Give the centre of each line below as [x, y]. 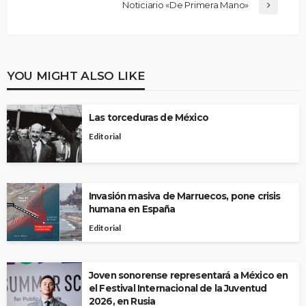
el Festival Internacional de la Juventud [178, 288]
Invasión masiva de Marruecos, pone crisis [185, 196]
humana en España [132, 209]
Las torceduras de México [149, 117]
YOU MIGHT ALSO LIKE [76, 75]
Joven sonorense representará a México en [189, 275]
